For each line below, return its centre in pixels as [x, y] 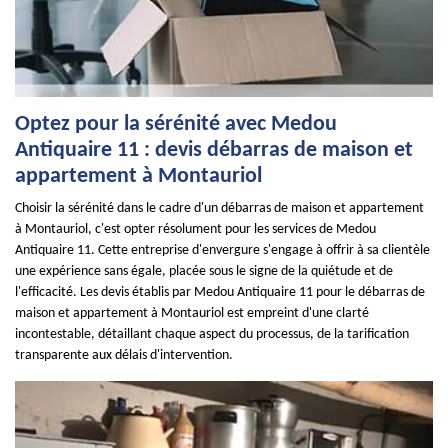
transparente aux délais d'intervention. [124, 355]
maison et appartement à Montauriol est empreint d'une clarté [192, 313]
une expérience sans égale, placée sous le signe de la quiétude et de [204, 271]
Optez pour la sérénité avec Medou [176, 124]
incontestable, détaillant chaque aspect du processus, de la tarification [212, 334]
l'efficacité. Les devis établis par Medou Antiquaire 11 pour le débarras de [220, 292]
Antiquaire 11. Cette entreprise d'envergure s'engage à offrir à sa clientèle [222, 250]
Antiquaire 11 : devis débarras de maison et [214, 150]
